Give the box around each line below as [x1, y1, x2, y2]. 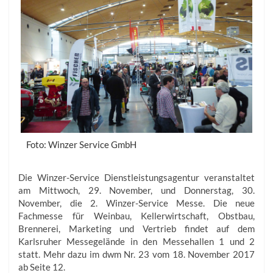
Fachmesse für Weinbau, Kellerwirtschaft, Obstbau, [18, 210, 255, 221]
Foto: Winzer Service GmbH [26, 139, 136, 150]
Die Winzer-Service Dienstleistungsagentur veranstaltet [18, 172, 255, 183]
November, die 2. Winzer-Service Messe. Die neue [18, 197, 255, 208]
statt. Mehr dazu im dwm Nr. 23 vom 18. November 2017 [18, 249, 255, 260]
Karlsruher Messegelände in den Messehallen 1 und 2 [18, 236, 255, 247]
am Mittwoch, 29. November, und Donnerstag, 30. [18, 185, 255, 196]
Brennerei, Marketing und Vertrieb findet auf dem [18, 223, 255, 234]
